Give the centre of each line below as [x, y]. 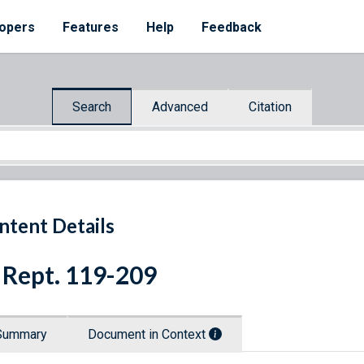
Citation [270, 106]
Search [92, 106]
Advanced [180, 106]
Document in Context [148, 335]
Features [91, 27]
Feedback [232, 27]
